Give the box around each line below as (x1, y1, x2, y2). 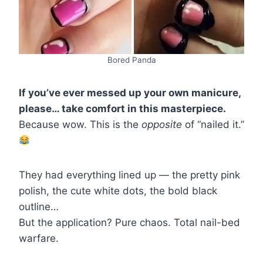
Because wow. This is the (19, 119, 141, 131)
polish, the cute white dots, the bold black (19, 185, 217, 197)
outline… (19, 201, 59, 213)
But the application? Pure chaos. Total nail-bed (19, 217, 240, 229)
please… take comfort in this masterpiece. (19, 103, 226, 115)
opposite (141, 119, 182, 131)
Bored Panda (107, 55, 156, 65)
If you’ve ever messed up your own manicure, (19, 87, 241, 99)
